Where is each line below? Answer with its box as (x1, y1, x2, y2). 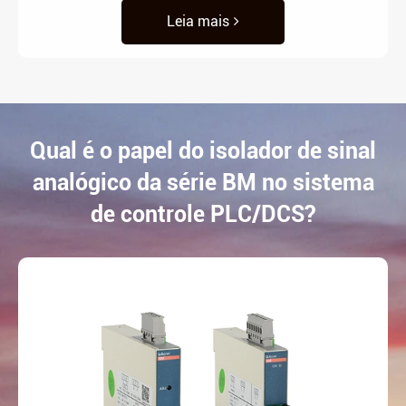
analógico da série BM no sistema (32, 169, 374, 196)
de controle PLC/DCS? (91, 200, 315, 227)
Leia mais (167, 12, 229, 30)
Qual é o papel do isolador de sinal (30, 137, 376, 164)
